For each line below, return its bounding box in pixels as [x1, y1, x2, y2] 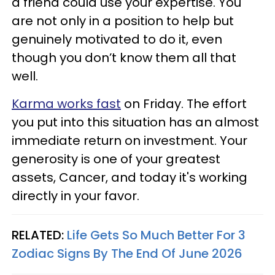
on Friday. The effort [121, 95, 247, 112]
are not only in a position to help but [12, 12, 234, 29]
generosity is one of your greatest [12, 150, 220, 168]
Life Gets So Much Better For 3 [67, 226, 246, 244]
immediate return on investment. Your [12, 131, 247, 149]
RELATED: [12, 226, 67, 244]
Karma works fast [12, 95, 121, 112]
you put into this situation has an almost [12, 113, 259, 131]
